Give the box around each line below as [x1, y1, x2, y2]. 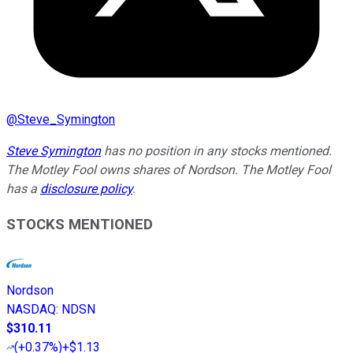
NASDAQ [6, 301, 56, 317]
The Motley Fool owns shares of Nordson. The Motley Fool [6, 162, 331, 178]
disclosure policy [40, 181, 132, 197]
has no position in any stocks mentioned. [101, 143, 332, 159]
